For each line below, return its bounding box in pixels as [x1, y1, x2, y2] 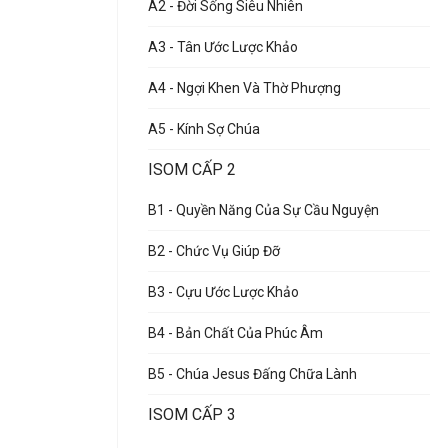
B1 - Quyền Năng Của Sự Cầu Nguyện [148, 202, 379, 218]
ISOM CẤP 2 [148, 160, 236, 179]
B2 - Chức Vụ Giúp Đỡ [148, 243, 280, 259]
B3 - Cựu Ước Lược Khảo [148, 284, 299, 300]
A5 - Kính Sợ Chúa [148, 121, 260, 137]
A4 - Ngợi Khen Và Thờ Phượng [148, 80, 341, 96]
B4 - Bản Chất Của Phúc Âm [148, 325, 323, 341]
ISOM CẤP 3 [148, 405, 236, 424]
